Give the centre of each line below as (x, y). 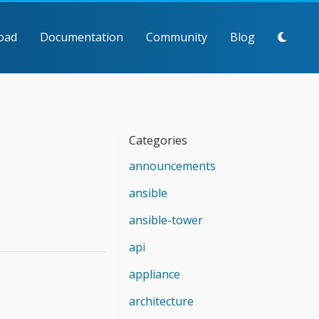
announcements (172, 166)
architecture (161, 301)
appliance (155, 274)
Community (177, 37)
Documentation (82, 37)
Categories (158, 140)
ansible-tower (166, 220)
